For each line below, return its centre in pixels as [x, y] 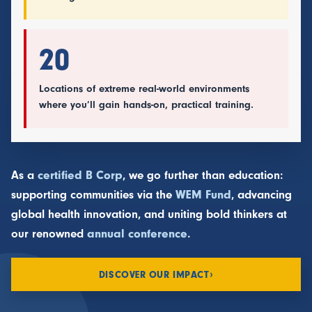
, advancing [262, 195]
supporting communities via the [93, 195]
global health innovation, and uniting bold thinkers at [149, 214]
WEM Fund [203, 195]
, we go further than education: [203, 175]
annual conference [137, 234]
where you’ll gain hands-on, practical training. [146, 105]
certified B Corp [80, 175]
